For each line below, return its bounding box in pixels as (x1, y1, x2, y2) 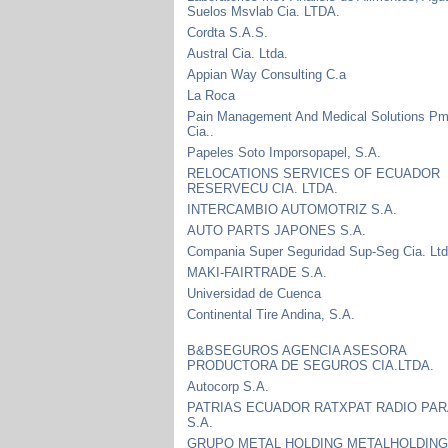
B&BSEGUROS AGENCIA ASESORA (187, 342, 407, 358)
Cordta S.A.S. (187, 24, 269, 40)
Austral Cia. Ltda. (187, 45, 289, 61)
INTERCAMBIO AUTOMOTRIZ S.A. (187, 201, 398, 217)
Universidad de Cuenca (187, 285, 322, 301)
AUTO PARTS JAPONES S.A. (187, 222, 367, 238)
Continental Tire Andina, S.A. (187, 306, 356, 322)
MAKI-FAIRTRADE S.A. (187, 264, 328, 280)
